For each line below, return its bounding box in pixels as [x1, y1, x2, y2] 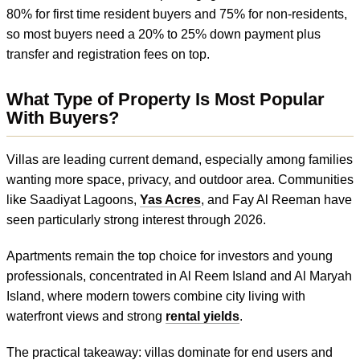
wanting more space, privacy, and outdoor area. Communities [6, 172, 354, 186]
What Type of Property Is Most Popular [6, 88, 325, 109]
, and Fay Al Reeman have [201, 192, 352, 207]
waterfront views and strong [6, 309, 166, 323]
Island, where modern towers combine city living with [6, 288, 305, 303]
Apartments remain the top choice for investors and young [6, 248, 333, 263]
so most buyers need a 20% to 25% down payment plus [6, 27, 321, 41]
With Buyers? [6, 107, 119, 128]
